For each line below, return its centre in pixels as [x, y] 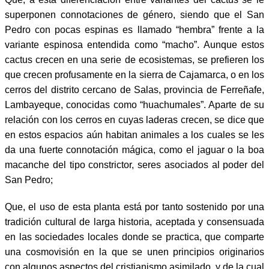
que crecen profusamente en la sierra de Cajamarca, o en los [134, 74]
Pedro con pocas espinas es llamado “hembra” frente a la [134, 29]
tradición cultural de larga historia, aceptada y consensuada [134, 222]
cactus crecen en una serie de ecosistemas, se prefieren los [134, 59]
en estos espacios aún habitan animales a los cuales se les [134, 134]
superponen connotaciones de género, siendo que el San [134, 14]
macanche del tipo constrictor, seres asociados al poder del [134, 165]
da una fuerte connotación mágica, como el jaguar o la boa [134, 150]
